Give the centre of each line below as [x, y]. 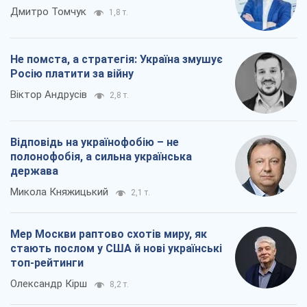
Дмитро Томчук [48, 11]
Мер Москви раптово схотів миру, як [109, 234]
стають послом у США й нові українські [116, 248]
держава [34, 171]
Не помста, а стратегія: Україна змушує [116, 59]
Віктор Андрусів [49, 94]
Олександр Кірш [49, 283]
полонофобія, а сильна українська [101, 156]
